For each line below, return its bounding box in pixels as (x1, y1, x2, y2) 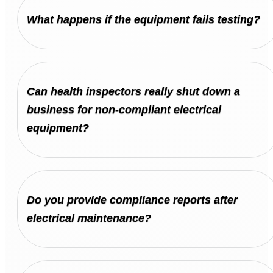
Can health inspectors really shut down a (27, 85, 240, 97)
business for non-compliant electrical (27, 103, 221, 116)
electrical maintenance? (27, 211, 151, 224)
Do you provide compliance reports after (27, 193, 238, 206)
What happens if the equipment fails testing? (27, 13, 260, 26)
